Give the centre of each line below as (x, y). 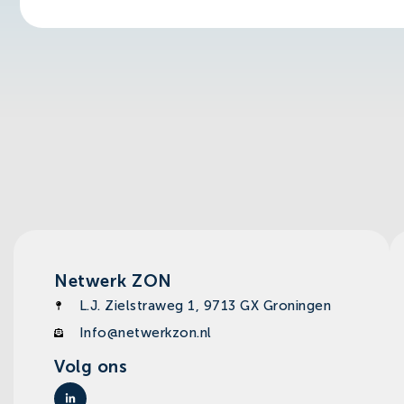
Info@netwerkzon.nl (145, 332)
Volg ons (91, 366)
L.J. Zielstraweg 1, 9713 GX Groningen (205, 305)
